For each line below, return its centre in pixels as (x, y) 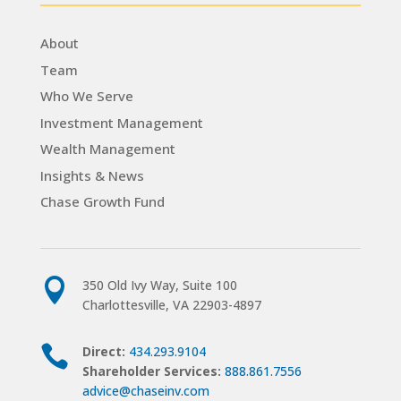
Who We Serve (86, 96)
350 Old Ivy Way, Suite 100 (159, 285)
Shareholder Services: (151, 371)
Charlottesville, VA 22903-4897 (171, 304)
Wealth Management (107, 149)
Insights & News (92, 175)
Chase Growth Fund (102, 202)
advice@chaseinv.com (145, 390)
